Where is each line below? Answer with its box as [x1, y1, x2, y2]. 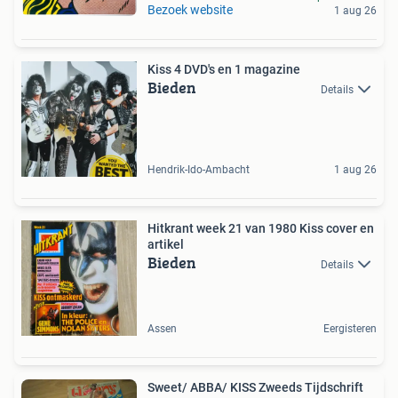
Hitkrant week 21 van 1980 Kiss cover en [147, 221, 374, 235]
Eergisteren [323, 322, 377, 335]
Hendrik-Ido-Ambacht [147, 163, 250, 176]
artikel [147, 237, 184, 251]
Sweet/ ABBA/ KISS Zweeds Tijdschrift [147, 380, 363, 394]
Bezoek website [147, 3, 233, 17]
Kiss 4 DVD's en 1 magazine [147, 62, 300, 76]
